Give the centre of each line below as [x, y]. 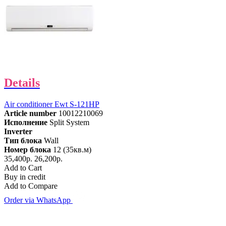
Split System [69, 123]
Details [22, 83]
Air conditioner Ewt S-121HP [52, 104]
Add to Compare [31, 186]
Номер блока [27, 150]
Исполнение [26, 123]
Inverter [18, 132]
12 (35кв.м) [72, 150]
